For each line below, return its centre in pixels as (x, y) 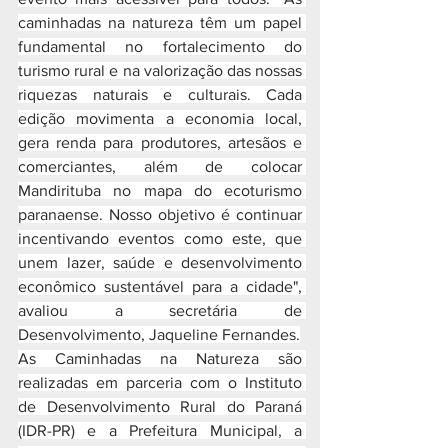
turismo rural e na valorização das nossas (160, 70)
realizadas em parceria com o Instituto (160, 382)
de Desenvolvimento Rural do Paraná (160, 406)
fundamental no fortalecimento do (160, 46)
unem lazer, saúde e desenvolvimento (160, 262)
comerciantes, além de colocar (160, 166)
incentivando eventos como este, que (160, 238)
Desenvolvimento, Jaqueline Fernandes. (159, 334)
